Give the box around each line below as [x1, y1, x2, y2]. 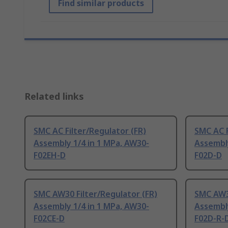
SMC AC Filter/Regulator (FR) [34, 125, 146, 137]
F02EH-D [34, 150, 66, 161]
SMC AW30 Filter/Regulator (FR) [34, 188, 157, 200]
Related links [24, 90, 84, 103]
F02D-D [194, 150, 222, 161]
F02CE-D [34, 213, 65, 224]
